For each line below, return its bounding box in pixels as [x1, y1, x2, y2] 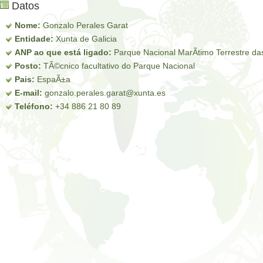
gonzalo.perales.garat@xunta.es [42, 88, 166, 97]
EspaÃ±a [35, 75, 70, 84]
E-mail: [15, 88, 42, 97]
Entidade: [15, 34, 53, 43]
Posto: [15, 61, 41, 70]
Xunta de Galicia [53, 34, 117, 43]
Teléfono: [15, 102, 53, 111]
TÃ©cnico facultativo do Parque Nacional [41, 61, 195, 70]
